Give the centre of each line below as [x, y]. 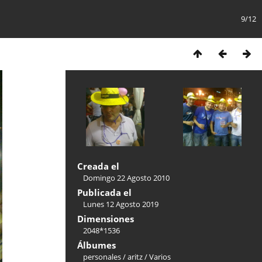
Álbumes [96, 245]
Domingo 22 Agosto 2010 [126, 178]
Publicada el [104, 192]
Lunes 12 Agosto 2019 [121, 204]
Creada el [98, 166]
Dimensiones [106, 219]
